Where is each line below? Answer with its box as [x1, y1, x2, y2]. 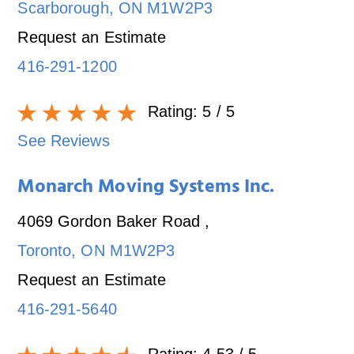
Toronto [17, 241, 72, 259]
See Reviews [17, 131, 110, 149]
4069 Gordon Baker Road [17, 212, 205, 230]
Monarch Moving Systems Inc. [17, 170, 275, 207]
